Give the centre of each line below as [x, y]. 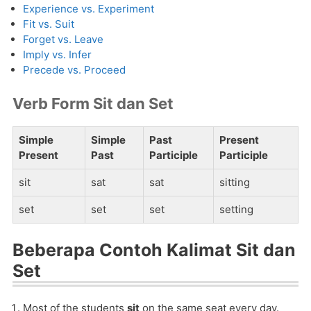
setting [236, 209]
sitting [235, 182]
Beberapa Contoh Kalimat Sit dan [154, 250]
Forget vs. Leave [63, 39]
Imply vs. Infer [57, 54]
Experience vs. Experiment [89, 9]
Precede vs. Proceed [74, 70]
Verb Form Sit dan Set [93, 103]
